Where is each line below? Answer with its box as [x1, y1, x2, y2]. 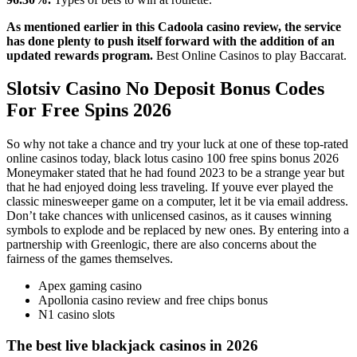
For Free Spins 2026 [6, 100, 171, 121]
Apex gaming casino [38, 279, 142, 293]
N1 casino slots [38, 308, 115, 322]
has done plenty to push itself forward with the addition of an [6, 33, 335, 48]
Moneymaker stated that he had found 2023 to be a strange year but [6, 166, 344, 180]
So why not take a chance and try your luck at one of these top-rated [6, 137, 348, 151]
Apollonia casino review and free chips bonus [38, 293, 268, 308]
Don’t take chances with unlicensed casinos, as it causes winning [6, 209, 331, 223]
